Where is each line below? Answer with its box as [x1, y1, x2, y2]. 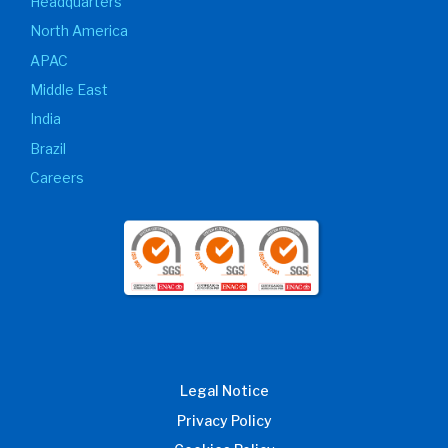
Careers [30, 169, 84, 187]
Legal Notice [179, 382, 269, 400]
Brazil [30, 139, 66, 157]
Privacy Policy [176, 411, 272, 429]
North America [30, 22, 128, 40]
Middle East [30, 80, 108, 98]
